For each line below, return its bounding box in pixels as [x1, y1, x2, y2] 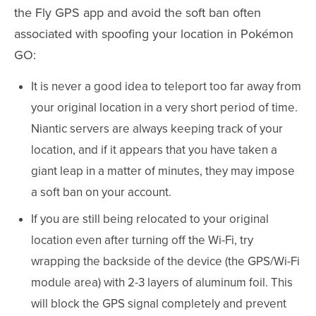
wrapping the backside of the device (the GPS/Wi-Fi [31, 253, 300, 269]
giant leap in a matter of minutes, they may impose [31, 163, 295, 178]
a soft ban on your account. [31, 184, 171, 200]
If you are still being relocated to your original [31, 211, 269, 226]
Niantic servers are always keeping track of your [31, 121, 283, 136]
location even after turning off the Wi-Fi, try [31, 232, 253, 248]
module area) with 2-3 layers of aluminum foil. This [31, 274, 293, 290]
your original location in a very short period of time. [31, 99, 298, 115]
